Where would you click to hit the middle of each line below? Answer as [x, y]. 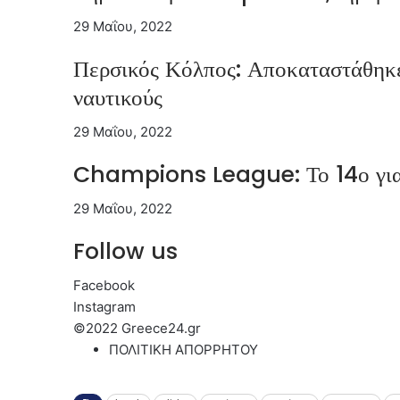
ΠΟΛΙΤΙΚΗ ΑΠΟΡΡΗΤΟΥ [183, 349]
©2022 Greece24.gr [137, 328]
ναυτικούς [118, 97]
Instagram [104, 306]
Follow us [125, 251]
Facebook [104, 285]
